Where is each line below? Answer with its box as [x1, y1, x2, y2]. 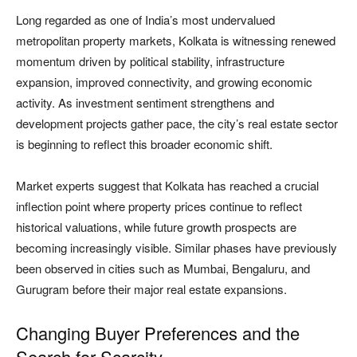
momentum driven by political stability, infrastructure [16, 52, 284, 69]
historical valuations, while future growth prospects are [16, 218, 296, 235]
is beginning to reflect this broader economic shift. [16, 135, 273, 152]
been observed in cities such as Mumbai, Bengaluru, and [16, 259, 310, 277]
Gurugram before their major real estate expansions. [16, 280, 287, 297]
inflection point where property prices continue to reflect [16, 197, 302, 214]
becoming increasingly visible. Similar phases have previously [16, 238, 337, 256]
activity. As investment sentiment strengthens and [16, 93, 274, 111]
